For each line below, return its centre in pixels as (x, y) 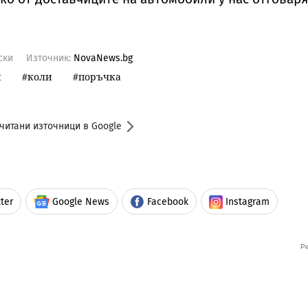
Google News (81, 202)
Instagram (247, 202)
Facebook (168, 202)
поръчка (100, 77)
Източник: (50, 58)
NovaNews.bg (103, 58)
